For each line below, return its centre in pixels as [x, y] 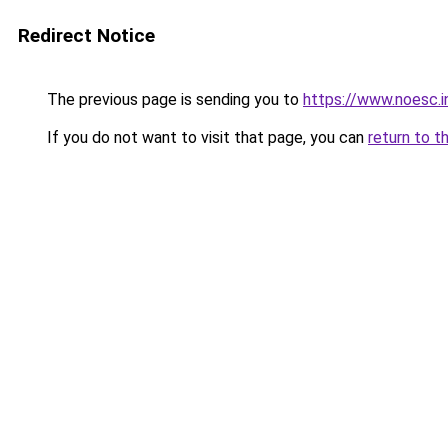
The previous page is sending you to [173, 99]
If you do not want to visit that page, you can [205, 137]
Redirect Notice [86, 35]
